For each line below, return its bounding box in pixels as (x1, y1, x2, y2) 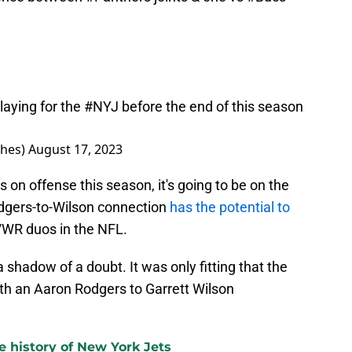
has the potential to (170, 199, 290, 216)
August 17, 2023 (28, 141, 123, 159)
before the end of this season (119, 98, 303, 115)
